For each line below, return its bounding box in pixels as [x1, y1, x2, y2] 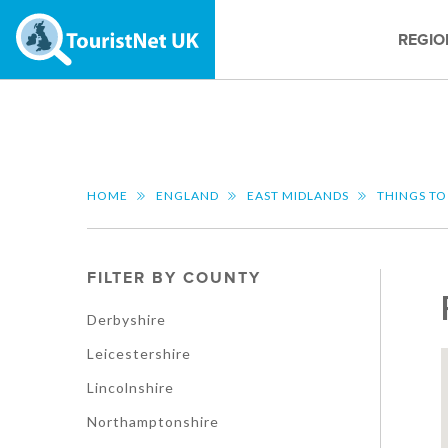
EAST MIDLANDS [247, 188, 349, 203]
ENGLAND [156, 188, 219, 203]
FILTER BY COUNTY [87, 268, 261, 288]
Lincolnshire [87, 379, 174, 396]
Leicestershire [87, 345, 191, 362]
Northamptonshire [87, 413, 219, 430]
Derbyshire [87, 311, 166, 328]
